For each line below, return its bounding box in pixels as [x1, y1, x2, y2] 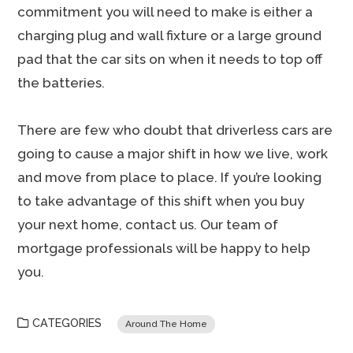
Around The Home [125, 318, 208, 329]
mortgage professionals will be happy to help [17, 240, 311, 256]
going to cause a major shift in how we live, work [17, 146, 329, 162]
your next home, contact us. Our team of [17, 217, 279, 232]
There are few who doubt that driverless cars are [17, 122, 333, 138]
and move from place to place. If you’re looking [17, 169, 322, 185]
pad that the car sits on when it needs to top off [17, 51, 323, 67]
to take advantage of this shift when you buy [17, 193, 305, 209]
